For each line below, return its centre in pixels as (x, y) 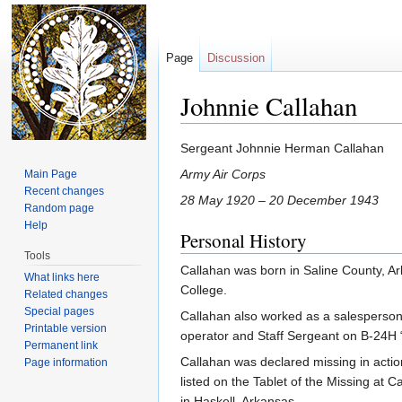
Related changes (66, 294)
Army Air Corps (223, 175)
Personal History (244, 241)
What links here (62, 277)
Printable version (66, 328)
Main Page (51, 174)
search (318, 131)
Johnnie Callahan (269, 106)
